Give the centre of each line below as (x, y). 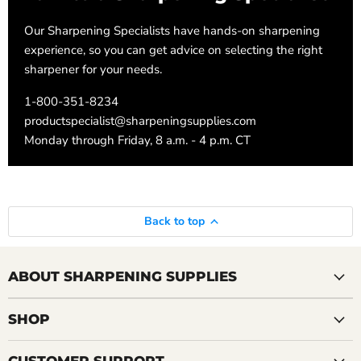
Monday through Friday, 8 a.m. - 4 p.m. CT (137, 141)
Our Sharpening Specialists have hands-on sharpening (172, 31)
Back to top (174, 222)
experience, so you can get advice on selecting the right (173, 50)
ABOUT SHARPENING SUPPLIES (122, 277)
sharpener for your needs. (93, 70)
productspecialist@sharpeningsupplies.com (140, 121)
